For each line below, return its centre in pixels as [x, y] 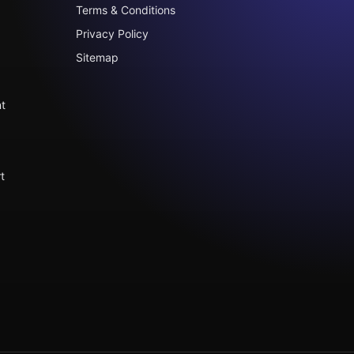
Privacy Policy [112, 34]
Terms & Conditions [126, 10]
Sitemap [97, 57]
